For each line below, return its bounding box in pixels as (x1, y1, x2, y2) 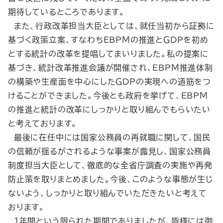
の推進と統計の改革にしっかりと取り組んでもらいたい (8, 106, 211, 113)
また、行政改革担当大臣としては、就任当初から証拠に (8, 22, 215, 30)
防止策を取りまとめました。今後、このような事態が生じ (8, 175, 214, 183)
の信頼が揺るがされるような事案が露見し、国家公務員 (8, 147, 211, 155)
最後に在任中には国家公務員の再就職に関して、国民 (8, 133, 211, 141)
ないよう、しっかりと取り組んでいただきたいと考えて (8, 189, 208, 197)
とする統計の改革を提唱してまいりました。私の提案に (8, 50, 209, 58)
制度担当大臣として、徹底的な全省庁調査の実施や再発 (8, 161, 213, 169)
